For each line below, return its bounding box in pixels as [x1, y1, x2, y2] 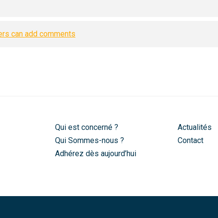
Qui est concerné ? [54, 123, 118, 132]
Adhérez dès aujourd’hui [54, 149, 136, 159]
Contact [178, 136, 204, 145]
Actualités [178, 123, 212, 132]
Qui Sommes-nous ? [54, 136, 124, 145]
